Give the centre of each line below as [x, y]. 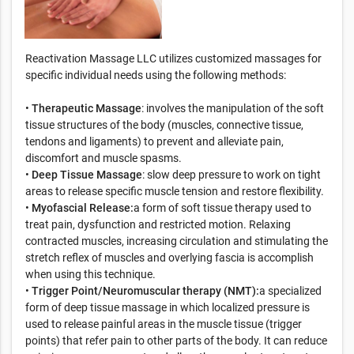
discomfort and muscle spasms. [104, 158]
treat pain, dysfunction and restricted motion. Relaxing [158, 224]
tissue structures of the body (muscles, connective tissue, [164, 124]
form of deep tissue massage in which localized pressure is [168, 307]
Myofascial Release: [83, 207]
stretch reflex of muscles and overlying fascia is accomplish [169, 257]
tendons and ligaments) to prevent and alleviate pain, [154, 141]
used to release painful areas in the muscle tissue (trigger [164, 324]
